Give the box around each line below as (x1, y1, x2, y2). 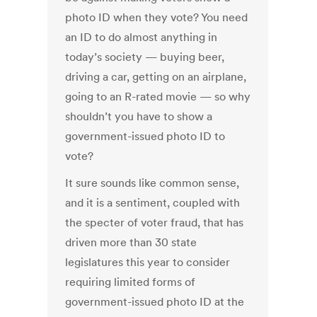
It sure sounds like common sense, (65, 175, 240, 190)
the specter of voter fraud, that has (65, 215, 244, 230)
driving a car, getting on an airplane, (65, 69, 247, 84)
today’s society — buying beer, (65, 50, 225, 64)
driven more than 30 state (65, 235, 197, 250)
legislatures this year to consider (65, 255, 231, 270)
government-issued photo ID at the (65, 294, 245, 309)
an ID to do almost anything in (65, 30, 218, 45)
